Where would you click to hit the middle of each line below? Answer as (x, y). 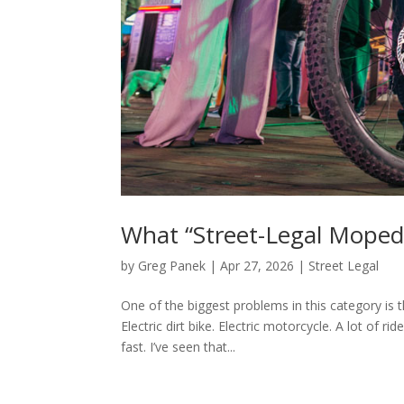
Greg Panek (172, 265)
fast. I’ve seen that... (179, 346)
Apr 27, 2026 (257, 265)
